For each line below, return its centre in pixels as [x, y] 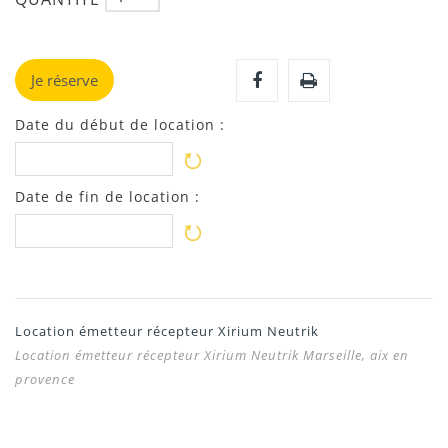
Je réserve [64, 80]
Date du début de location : [120, 125]
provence [45, 379]
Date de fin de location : [107, 197]
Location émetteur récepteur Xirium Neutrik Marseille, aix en [212, 355]
